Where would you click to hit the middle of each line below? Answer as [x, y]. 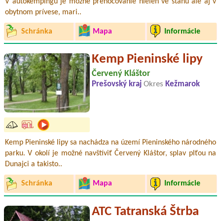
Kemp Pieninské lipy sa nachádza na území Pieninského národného [110, 143]
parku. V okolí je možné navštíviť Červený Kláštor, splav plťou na [110, 154]
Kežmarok [183, 85]
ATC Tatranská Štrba [145, 212]
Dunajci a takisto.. [34, 165]
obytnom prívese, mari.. [43, 12]
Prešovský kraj [118, 85]
